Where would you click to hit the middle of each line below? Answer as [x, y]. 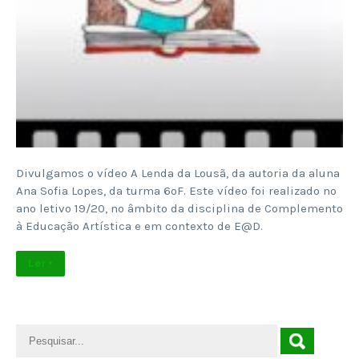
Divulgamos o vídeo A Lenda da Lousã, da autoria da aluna [178, 173]
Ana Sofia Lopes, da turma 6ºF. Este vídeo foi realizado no [176, 190]
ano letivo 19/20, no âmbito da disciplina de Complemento [179, 208]
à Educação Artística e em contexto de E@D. [141, 226]
